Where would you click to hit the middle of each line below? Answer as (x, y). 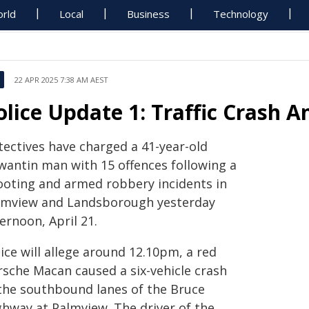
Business (149, 14)
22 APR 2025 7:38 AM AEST (61, 80)
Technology (241, 14)
